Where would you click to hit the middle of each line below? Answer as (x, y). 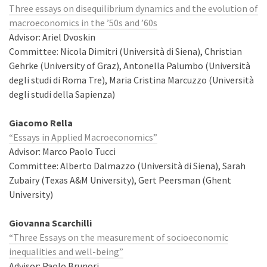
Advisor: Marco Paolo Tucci (62, 151)
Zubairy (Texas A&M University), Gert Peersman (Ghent (120, 180)
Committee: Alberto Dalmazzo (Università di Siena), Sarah (127, 166)
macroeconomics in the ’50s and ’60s (83, 23)
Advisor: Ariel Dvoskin (52, 37)
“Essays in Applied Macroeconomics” (83, 137)
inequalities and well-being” (66, 252)
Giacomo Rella (41, 123)
